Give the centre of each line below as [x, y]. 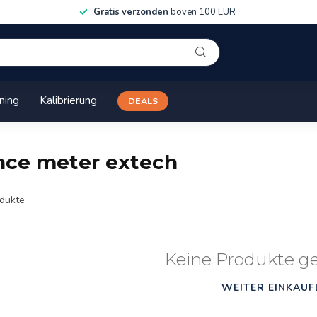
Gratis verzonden [131, 12]
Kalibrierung [68, 100]
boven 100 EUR [202, 12]
